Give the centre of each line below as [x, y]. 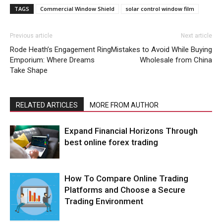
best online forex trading [111, 142]
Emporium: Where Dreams [52, 60]
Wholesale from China [176, 60]
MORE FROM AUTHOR [124, 105]
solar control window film [160, 9]
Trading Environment [104, 201]
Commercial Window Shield [77, 9]
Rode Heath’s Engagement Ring [60, 50]
